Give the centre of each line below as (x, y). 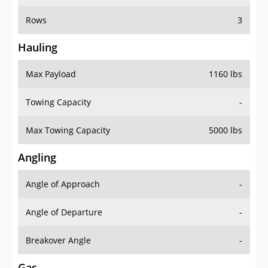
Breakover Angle (58, 240)
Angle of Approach (63, 184)
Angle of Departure (64, 212)
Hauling (38, 48)
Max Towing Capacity (68, 130)
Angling (37, 158)
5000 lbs (226, 130)
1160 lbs (226, 74)
